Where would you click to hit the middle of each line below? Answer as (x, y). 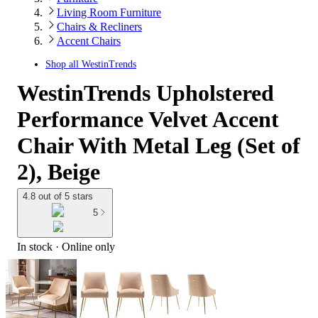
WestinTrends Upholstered (146, 93)
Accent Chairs (89, 41)
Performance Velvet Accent (148, 119)
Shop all (64, 64)
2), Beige (59, 172)
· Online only (84, 246)
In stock (35, 246)
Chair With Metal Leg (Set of (159, 146)
